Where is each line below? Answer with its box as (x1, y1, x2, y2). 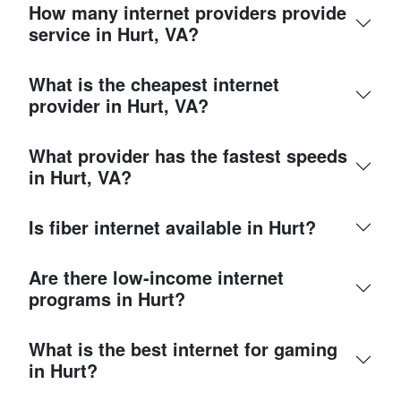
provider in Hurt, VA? (29, 92, 209, 119)
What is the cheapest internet (29, 71, 279, 98)
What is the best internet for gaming (29, 336, 337, 363)
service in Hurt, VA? (29, 21, 199, 47)
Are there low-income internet (29, 264, 284, 291)
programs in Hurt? (29, 286, 185, 312)
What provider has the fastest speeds (29, 142, 347, 169)
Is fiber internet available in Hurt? (29, 214, 316, 241)
